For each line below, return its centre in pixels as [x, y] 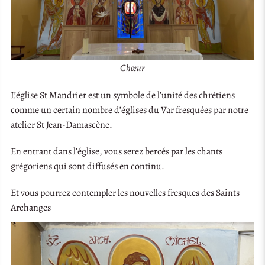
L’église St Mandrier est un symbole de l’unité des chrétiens [123, 95]
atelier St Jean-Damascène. [62, 125]
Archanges [31, 207]
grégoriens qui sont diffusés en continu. [88, 166]
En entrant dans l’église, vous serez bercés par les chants [117, 151]
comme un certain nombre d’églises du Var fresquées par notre [130, 110]
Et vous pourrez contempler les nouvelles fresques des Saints [125, 193]
